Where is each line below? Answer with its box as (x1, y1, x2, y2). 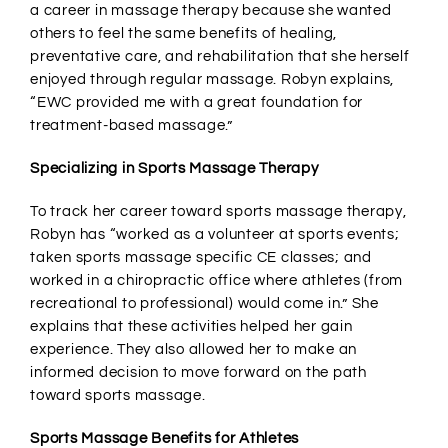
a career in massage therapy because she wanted (30, 3, 392, 19)
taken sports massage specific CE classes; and (30, 250, 372, 266)
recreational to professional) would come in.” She (30, 296, 379, 312)
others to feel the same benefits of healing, (30, 26, 337, 42)
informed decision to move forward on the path (30, 365, 367, 381)
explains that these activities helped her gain (30, 319, 353, 335)
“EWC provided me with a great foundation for (30, 95, 363, 111)
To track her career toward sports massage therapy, (30, 204, 407, 220)
